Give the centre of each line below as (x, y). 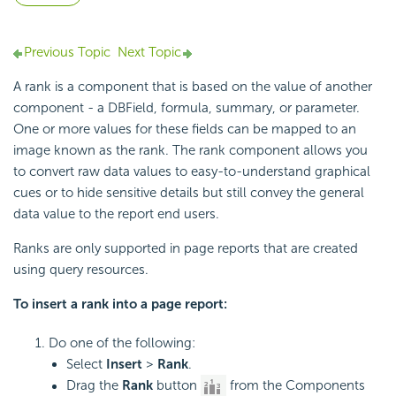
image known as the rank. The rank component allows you (190, 151)
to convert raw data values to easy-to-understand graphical (192, 172)
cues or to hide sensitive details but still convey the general (189, 193)
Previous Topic (67, 53)
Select (86, 365)
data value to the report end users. (116, 214)
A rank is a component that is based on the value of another (193, 87)
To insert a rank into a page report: (120, 305)
